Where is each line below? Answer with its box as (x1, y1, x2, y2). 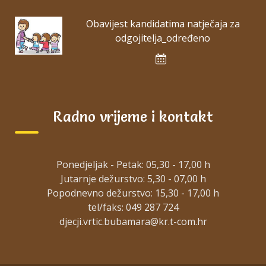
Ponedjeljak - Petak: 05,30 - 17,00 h (56, 158, 210, 172)
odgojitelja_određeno (115, 31, 210, 45)
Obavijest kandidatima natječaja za (85, 17, 240, 31)
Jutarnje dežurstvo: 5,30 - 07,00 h (60, 172, 206, 186)
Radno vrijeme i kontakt (53, 108, 213, 126)
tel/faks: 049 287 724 (87, 201, 179, 214)
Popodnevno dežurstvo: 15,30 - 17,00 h (47, 186, 219, 200)
